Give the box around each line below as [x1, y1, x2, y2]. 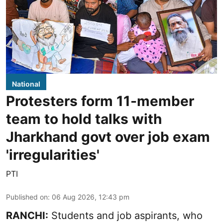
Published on [6, 193, 48, 202]
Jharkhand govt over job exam [6, 128, 210, 146]
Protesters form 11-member [6, 93, 194, 110]
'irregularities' [6, 146, 100, 164]
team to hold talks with [6, 111, 162, 128]
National [12, 80, 40, 89]
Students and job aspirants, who [48, 210, 203, 222]
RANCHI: [6, 210, 48, 222]
